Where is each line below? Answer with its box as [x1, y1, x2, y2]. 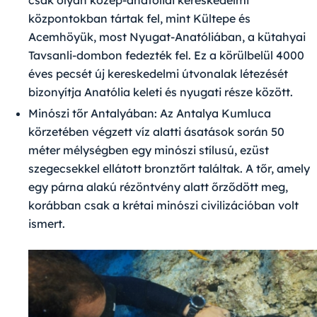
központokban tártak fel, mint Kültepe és [28, 11, 250, 26]
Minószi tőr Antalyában [28, 106, 154, 121]
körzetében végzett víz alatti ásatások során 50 [28, 125, 284, 139]
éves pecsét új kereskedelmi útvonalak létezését [28, 67, 288, 81]
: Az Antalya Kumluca [154, 106, 271, 121]
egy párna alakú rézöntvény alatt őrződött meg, [28, 180, 288, 195]
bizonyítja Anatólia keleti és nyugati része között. [28, 85, 293, 100]
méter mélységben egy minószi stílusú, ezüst [28, 143, 269, 158]
